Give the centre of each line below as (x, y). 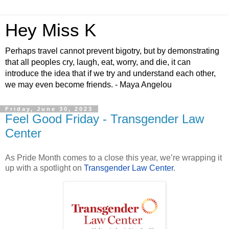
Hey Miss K (51, 30)
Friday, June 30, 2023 (49, 109)
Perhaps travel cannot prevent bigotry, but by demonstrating (112, 51)
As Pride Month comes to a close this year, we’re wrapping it (113, 157)
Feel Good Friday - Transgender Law (105, 119)
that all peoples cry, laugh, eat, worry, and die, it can (98, 62)
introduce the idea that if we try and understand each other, (110, 73)
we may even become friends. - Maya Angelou (88, 85)
